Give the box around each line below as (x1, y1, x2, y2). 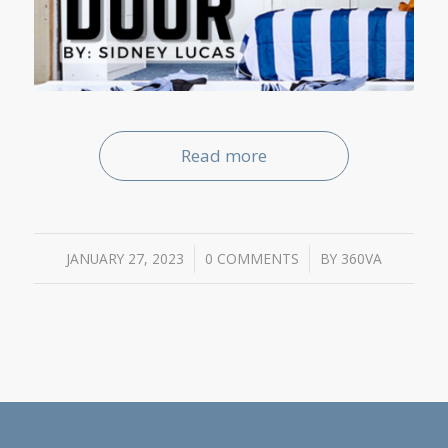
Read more (180, 144, 267, 168)
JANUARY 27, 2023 (65, 249, 184, 269)
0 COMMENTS (204, 249, 299, 269)
